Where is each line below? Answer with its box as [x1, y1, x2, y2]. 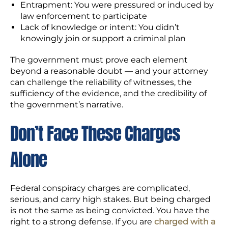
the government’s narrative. [10, 100, 123, 109]
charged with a [154, 217, 215, 226]
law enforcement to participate [20, 11, 147, 21]
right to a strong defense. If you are [10, 217, 154, 226]
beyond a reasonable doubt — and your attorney [10, 66, 208, 76]
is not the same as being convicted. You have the [10, 206, 210, 215]
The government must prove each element [10, 55, 188, 65]
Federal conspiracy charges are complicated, [10, 183, 190, 193]
